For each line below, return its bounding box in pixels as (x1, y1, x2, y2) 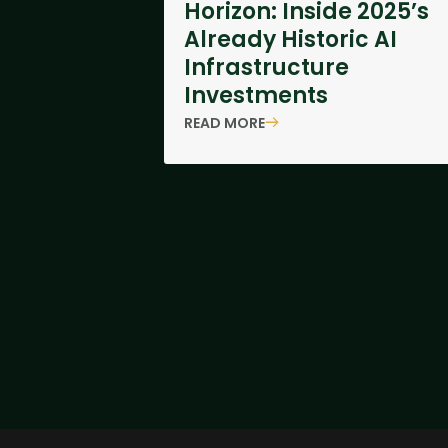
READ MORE (183, 112, 265, 133)
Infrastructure (183, 52, 349, 83)
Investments (183, 80, 328, 111)
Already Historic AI (183, 24, 397, 55)
